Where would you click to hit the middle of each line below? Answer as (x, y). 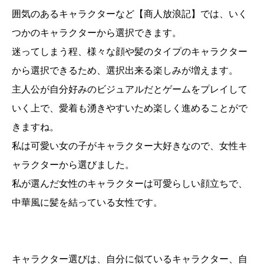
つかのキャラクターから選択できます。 (97, 33)
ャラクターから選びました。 (73, 165)
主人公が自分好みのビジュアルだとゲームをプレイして (130, 90)
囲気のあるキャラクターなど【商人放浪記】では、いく (130, 14)
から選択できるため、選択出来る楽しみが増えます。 (125, 71)
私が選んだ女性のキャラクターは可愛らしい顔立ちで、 (130, 184)
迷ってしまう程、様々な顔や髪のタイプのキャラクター (130, 52)
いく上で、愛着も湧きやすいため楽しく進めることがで (130, 108)
